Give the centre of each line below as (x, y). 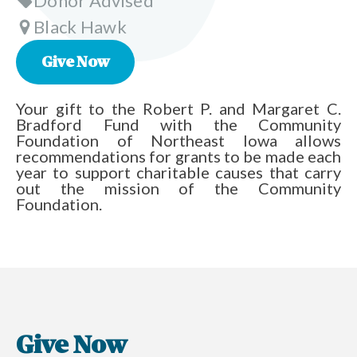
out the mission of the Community (178, 188)
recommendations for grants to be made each (178, 157)
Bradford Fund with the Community (178, 125)
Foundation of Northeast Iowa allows (178, 141)
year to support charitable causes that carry (178, 173)
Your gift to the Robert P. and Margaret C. (178, 109)
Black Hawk (80, 27)
